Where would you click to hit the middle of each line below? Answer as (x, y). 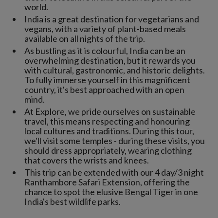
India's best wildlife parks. (73, 202)
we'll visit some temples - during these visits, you (115, 141)
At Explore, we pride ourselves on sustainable (110, 112)
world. (36, 7)
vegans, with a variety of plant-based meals (105, 29)
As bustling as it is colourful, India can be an (105, 51)
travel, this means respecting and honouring (107, 121)
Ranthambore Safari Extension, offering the (107, 182)
